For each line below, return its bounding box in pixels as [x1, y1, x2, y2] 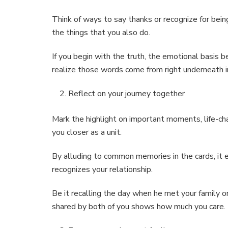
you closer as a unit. [52, 127, 122, 138]
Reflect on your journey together [68, 88, 185, 100]
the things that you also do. [52, 27, 150, 39]
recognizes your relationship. [52, 164, 153, 176]
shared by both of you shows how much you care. [52, 201, 225, 213]
